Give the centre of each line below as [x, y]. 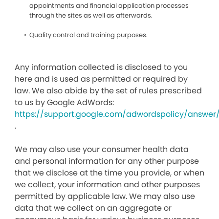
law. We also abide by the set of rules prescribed [108, 91]
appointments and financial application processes [109, 6]
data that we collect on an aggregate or [93, 208]
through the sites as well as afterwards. [91, 15]
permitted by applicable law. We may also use [105, 196]
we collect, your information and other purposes [107, 185]
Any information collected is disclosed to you [101, 67]
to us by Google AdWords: [65, 102]
